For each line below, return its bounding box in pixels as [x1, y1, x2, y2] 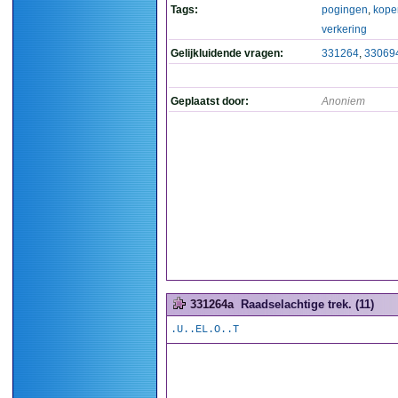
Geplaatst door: [171, 95, 249, 107]
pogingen [322, 4, 368, 16]
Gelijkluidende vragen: [171, 47, 283, 60]
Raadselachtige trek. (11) [241, 298, 374, 311]
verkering [322, 23, 367, 36]
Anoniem [322, 95, 365, 107]
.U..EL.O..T [171, 323, 239, 336]
